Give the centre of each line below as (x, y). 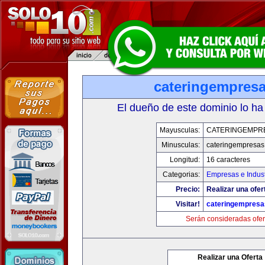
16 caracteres (228, 160)
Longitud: (185, 160)
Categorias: (181, 174)
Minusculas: (181, 145)
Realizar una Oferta (230, 257)
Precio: (188, 189)
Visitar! (188, 204)
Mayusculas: (180, 130)
